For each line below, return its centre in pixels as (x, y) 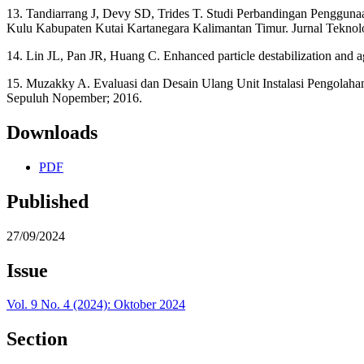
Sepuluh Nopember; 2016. (74, 97)
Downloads (52, 132)
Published (48, 201)
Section (37, 339)
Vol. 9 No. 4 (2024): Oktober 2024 (96, 305)
